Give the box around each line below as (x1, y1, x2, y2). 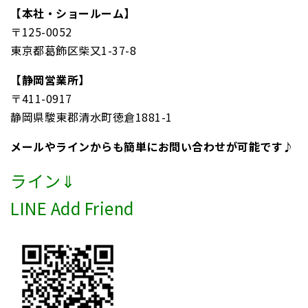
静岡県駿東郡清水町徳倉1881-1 (10, 108, 173, 125)
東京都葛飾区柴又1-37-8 (10, 41, 136, 58)
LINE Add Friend (10, 195, 134, 220)
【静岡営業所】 (10, 71, 90, 88)
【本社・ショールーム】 (10, 4, 135, 21)
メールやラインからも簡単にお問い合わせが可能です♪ (10, 137, 294, 155)
